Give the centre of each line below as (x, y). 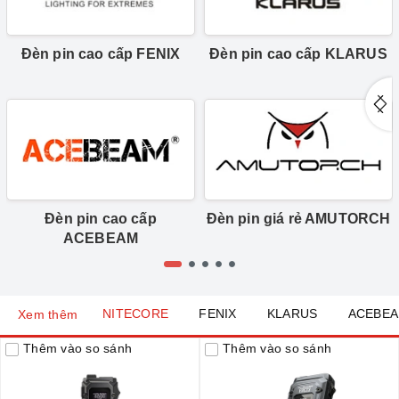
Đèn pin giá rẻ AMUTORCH (298, 219)
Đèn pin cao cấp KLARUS (298, 53)
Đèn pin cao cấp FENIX (101, 53)
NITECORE (135, 313)
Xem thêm (48, 315)
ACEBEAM (101, 239)
